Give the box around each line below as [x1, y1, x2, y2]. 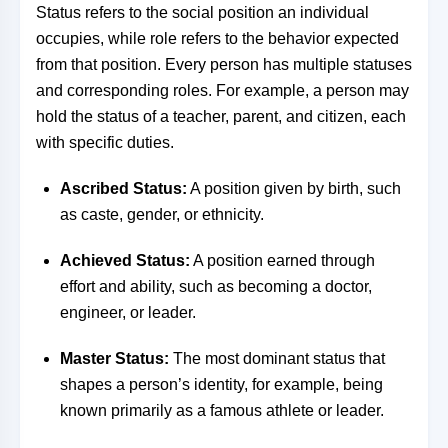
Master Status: [60, 350, 169, 367]
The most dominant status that [169, 350, 385, 367]
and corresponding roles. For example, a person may [36, 82, 409, 99]
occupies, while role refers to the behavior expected [36, 30, 399, 47]
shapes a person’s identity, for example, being [60, 376, 383, 393]
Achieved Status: [60, 252, 190, 269]
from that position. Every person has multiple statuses [36, 56, 412, 73]
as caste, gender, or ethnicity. [60, 206, 264, 223]
